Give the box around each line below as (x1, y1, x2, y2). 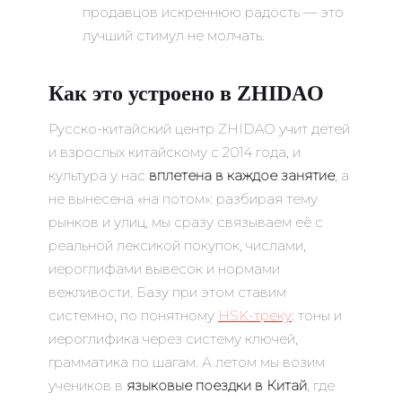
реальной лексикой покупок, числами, (48, 237, 306, 255)
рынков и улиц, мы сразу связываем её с (48, 214, 323, 232)
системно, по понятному (48, 307, 218, 325)
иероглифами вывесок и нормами (48, 260, 280, 278)
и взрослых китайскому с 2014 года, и (48, 144, 301, 162)
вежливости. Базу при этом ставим (48, 284, 286, 301)
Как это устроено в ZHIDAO (48, 82, 324, 106)
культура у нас (48, 167, 149, 185)
